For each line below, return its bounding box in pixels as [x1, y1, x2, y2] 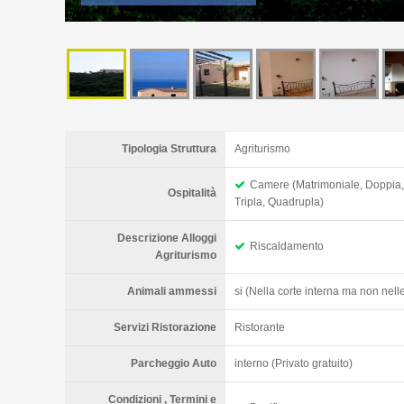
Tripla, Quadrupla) [234, 195, 324, 208]
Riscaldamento [250, 239, 324, 252]
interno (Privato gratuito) [234, 356, 353, 370]
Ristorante [234, 320, 285, 334]
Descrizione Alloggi [117, 231, 216, 244]
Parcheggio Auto [131, 356, 216, 370]
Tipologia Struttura [122, 142, 216, 155]
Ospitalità [168, 186, 216, 199]
